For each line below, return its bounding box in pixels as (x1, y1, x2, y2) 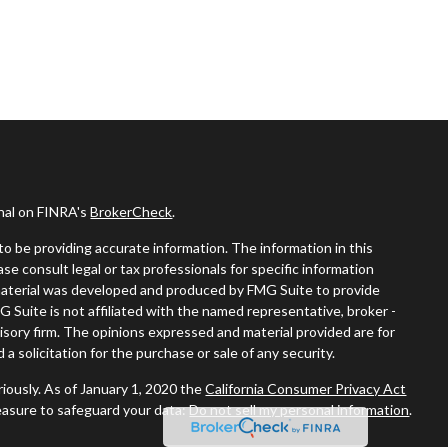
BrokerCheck (90, 202, 173, 220)
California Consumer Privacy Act (205, 379, 407, 397)
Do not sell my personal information (189, 400, 410, 418)
